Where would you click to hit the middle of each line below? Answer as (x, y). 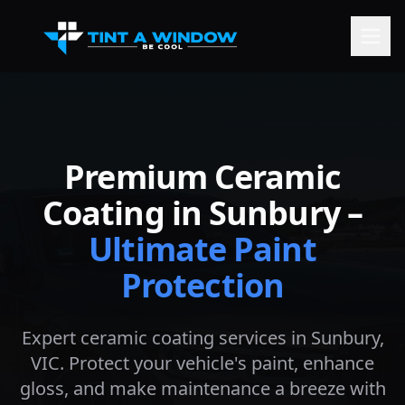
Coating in (126, 213)
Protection (202, 285)
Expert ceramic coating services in (166, 338)
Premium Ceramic (202, 177)
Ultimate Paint (202, 249)
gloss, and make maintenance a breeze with (202, 388)
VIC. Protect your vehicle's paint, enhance (202, 363)
